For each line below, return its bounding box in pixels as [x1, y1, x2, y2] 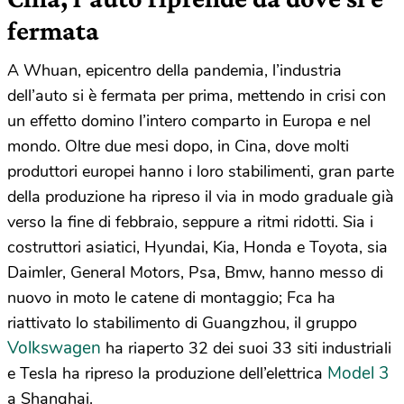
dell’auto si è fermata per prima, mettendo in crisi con [7, 84, 386, 106]
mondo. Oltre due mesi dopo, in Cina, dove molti [7, 134, 349, 157]
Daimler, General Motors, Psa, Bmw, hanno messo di [7, 261, 383, 283]
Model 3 [327, 361, 389, 385]
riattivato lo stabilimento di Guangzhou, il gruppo [7, 311, 357, 334]
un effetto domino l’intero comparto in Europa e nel [7, 109, 371, 132]
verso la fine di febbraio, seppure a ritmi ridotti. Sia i [7, 210, 373, 233]
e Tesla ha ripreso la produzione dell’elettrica [7, 362, 327, 384]
